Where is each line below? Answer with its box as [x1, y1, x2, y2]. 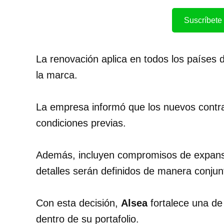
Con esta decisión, [36, 197, 121, 209]
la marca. [36, 69, 77, 81]
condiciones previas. [36, 117, 126, 129]
